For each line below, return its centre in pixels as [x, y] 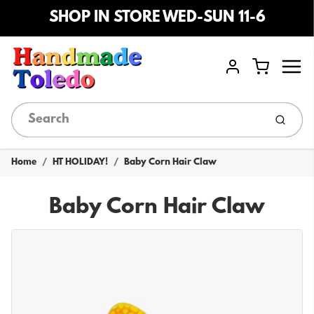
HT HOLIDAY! [80, 163]
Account [247, 75]
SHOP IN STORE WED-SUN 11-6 [157, 18]
